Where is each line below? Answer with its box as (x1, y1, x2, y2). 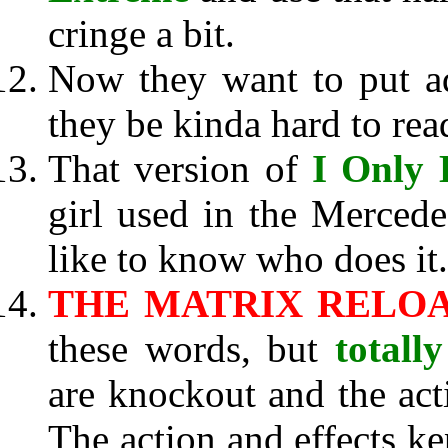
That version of (48, 147, 313, 190)
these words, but (48, 327, 335, 370)
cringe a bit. (48, 12, 235, 55)
